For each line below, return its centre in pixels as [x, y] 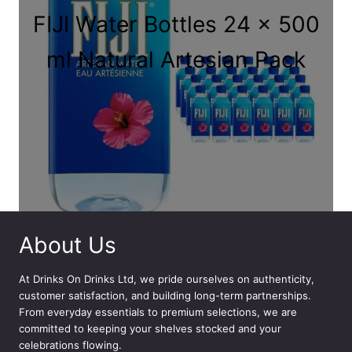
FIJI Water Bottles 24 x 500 [176, 24]
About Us [68, 245]
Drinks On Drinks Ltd [83, 279]
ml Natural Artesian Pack [176, 59]
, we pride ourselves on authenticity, [224, 279]
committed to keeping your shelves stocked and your [150, 328]
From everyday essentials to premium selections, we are [158, 312]
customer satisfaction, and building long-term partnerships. [165, 295]
